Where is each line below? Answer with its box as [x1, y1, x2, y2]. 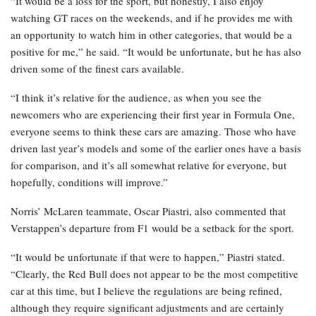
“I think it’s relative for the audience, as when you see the [11, 90, 262, 105]
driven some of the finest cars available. [11, 61, 184, 76]
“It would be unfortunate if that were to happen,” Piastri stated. [11, 250, 285, 265]
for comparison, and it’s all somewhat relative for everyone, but [11, 158, 286, 173]
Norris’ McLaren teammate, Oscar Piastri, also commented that [11, 204, 286, 219]
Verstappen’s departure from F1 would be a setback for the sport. [11, 221, 294, 236]
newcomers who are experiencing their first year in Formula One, [11, 107, 295, 122]
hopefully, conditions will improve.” [11, 175, 168, 190]
